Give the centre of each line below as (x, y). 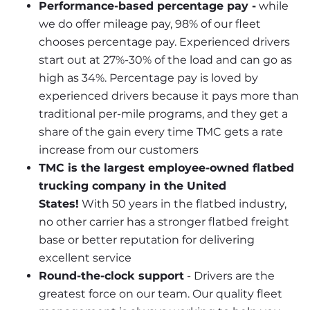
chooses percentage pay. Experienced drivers (164, 42)
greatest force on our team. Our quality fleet (161, 294)
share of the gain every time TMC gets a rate (161, 132)
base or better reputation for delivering (147, 240)
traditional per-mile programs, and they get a (163, 114)
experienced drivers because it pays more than (169, 96)
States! (59, 204)
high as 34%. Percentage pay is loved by (148, 78)
